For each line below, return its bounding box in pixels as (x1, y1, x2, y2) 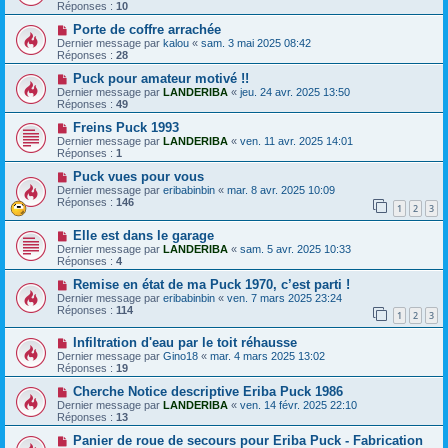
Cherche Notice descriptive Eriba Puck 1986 (72, 384, 343, 400)
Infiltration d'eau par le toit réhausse (72, 335, 297, 351)
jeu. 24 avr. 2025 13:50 (240, 86, 350, 99)
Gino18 (163, 350, 198, 363)
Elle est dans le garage (72, 227, 214, 243)
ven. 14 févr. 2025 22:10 (240, 399, 357, 412)
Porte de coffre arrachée (72, 22, 221, 38)
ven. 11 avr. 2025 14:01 (240, 135, 353, 148)
